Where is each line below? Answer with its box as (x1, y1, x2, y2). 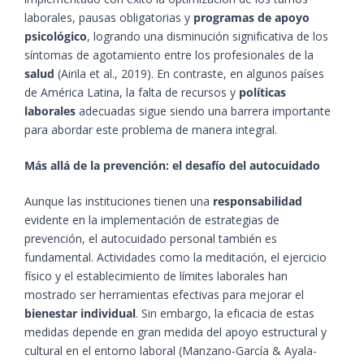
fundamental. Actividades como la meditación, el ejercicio (24, 249, 327, 266)
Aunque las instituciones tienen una (24, 193, 213, 210)
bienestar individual (24, 305, 136, 322)
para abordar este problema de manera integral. (24, 122, 277, 138)
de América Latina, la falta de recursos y (24, 84, 239, 101)
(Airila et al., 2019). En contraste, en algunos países (54, 66, 324, 82)
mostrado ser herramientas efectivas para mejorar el (24, 287, 304, 303)
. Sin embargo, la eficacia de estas (136, 305, 314, 322)
